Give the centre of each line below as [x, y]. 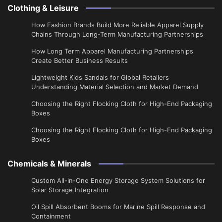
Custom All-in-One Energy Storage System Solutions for [118, 180]
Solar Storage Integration [70, 190]
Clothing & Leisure [43, 8]
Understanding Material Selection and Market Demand [115, 86]
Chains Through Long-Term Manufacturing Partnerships [117, 34]
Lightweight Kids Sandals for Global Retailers [100, 77]
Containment [51, 216]
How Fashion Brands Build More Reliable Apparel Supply [117, 25]
